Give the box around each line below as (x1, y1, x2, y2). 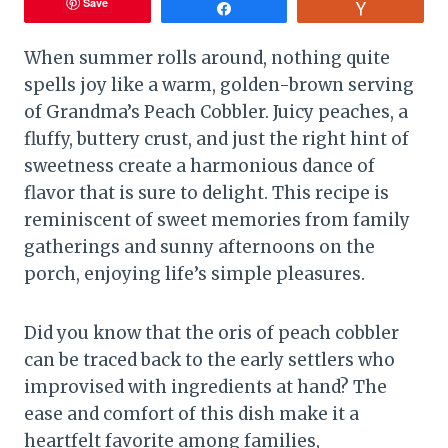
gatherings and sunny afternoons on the (24, 235, 375, 258)
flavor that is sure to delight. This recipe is (24, 181, 389, 204)
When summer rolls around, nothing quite (24, 46, 390, 69)
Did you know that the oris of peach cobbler (24, 321, 399, 344)
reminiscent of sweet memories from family (24, 208, 410, 231)
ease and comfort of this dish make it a (24, 402, 359, 425)
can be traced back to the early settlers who (24, 348, 395, 371)
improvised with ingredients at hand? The (24, 375, 387, 398)
